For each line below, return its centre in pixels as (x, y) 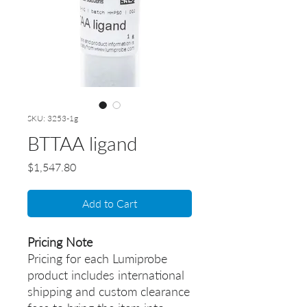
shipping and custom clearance (109, 292)
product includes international (106, 275)
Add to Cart (110, 204)
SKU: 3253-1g (53, 119)
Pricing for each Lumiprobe (97, 259)
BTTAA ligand (82, 144)
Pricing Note (60, 242)
